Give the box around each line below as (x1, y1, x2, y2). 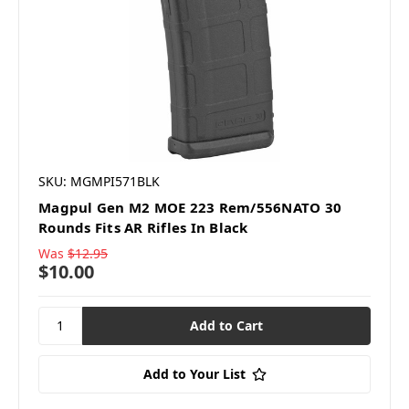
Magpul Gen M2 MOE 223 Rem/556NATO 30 (38, 197, 341, 216)
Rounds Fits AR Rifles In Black (38, 217, 248, 236)
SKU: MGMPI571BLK (38, 172, 160, 190)
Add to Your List (142, 364, 246, 383)
